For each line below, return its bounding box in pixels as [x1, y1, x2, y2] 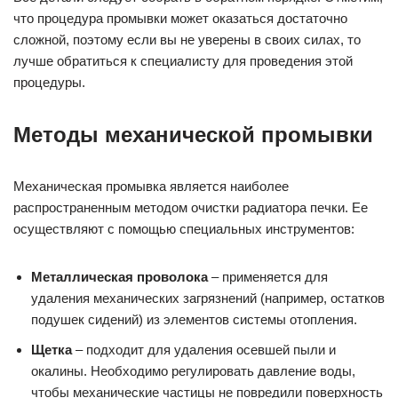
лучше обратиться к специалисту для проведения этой [13, 53, 353, 69]
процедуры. [13, 75, 85, 91]
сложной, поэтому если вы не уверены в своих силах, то [13, 32, 361, 48]
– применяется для [208, 269, 328, 285]
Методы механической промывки [13, 123, 373, 147]
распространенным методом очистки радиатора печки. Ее [13, 200, 368, 216]
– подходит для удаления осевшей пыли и [72, 342, 336, 358]
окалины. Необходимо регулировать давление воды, [31, 363, 355, 379]
